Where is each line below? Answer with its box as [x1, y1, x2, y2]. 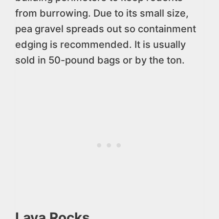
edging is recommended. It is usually [15, 39, 186, 50]
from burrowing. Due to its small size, [15, 7, 189, 19]
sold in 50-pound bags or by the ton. [15, 54, 185, 66]
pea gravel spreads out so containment [15, 23, 196, 35]
